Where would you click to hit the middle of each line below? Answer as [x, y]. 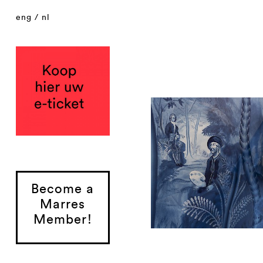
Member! [63, 219]
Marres [63, 204]
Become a [63, 189]
